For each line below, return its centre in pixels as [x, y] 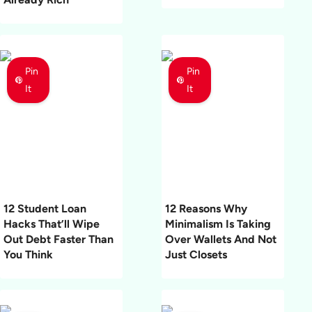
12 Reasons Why [206, 209]
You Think [28, 255]
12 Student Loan [45, 209]
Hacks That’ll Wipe [52, 224]
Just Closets [196, 255]
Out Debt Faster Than [58, 240]
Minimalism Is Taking [218, 224]
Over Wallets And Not [221, 240]
